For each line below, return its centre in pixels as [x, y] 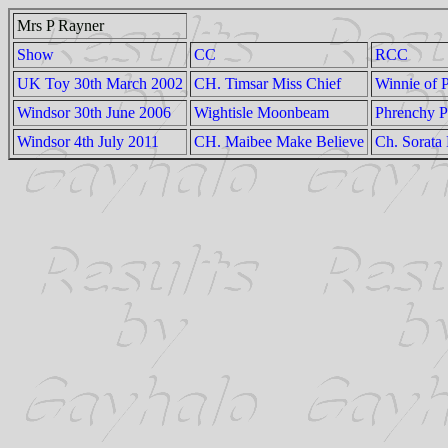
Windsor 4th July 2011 [88, 141]
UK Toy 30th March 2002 [100, 83]
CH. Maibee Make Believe [279, 141]
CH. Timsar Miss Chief [267, 83]
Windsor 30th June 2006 [94, 112]
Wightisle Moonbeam [261, 112]
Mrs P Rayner [60, 25]
